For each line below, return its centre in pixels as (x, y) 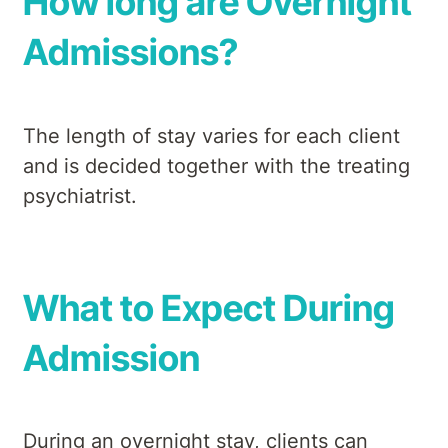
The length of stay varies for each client (211, 135)
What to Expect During (209, 307)
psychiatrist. (80, 195)
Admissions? (130, 52)
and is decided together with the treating (216, 165)
